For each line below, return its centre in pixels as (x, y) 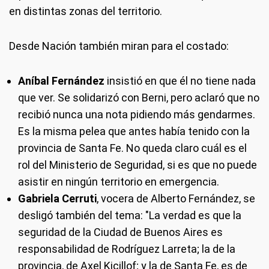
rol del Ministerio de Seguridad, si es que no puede (138, 165)
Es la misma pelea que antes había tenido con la (134, 131)
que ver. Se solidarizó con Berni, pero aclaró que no (139, 97)
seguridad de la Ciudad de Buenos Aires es (120, 232)
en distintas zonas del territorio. (86, 11)
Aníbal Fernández (62, 80)
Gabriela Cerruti (57, 198)
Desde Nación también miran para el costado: (119, 46)
